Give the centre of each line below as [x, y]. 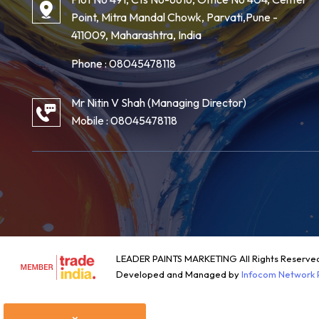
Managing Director [197, 102]
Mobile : [91, 120]
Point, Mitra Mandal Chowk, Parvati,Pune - [174, 17]
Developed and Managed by [179, 274]
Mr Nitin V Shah [108, 102]
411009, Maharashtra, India [136, 35]
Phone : [90, 63]
